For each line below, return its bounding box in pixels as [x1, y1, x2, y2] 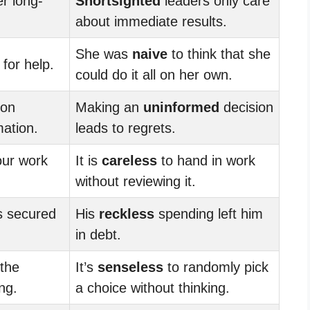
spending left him [154, 206, 263, 221]
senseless [98, 259, 163, 275]
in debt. [75, 226, 121, 242]
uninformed [143, 99, 219, 115]
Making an [75, 99, 143, 115]
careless [102, 152, 157, 168]
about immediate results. [75, 13, 227, 29]
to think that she [167, 46, 271, 62]
